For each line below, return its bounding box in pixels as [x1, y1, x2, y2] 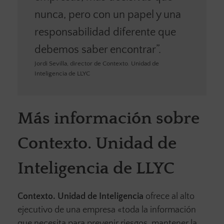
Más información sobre [17, 109, 199, 128]
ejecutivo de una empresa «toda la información [17, 204, 196, 215]
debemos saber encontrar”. [34, 43, 161, 56]
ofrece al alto [143, 191, 194, 201]
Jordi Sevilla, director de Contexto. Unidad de [34, 60, 159, 67]
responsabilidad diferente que [34, 26, 176, 39]
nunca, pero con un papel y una [34, 8, 181, 21]
